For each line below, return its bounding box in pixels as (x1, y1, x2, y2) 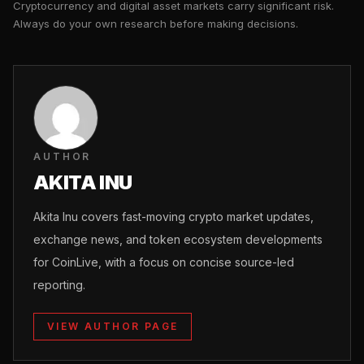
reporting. (33, 277, 85, 292)
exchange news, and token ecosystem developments (33, 232, 323, 246)
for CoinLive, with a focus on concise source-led (33, 254, 294, 269)
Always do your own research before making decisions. (13, 16, 298, 30)
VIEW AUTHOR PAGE (47, 319, 179, 332)
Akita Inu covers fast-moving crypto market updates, (33, 209, 314, 223)
